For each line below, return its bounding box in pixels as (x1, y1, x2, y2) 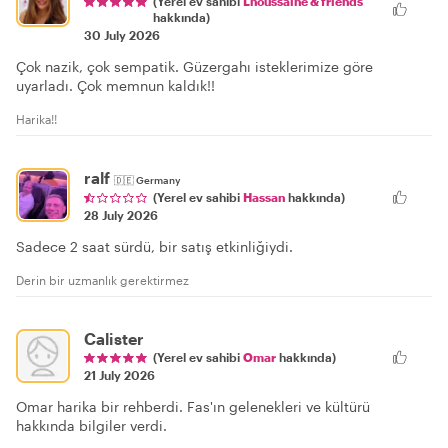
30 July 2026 (84, 28, 160, 43)
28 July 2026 (84, 208, 158, 223)
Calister (84, 329, 144, 349)
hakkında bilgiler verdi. (16, 417, 167, 435)
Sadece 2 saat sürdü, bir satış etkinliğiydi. (16, 238, 293, 256)
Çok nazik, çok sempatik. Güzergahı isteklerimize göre (16, 58, 373, 76)
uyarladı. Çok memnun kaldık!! (16, 77, 215, 95)
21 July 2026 (84, 368, 155, 383)
